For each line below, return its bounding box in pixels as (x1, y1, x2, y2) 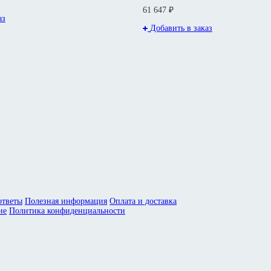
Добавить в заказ (150, 24, 212, 33)
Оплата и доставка (109, 197, 177, 206)
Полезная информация (25, 197, 107, 206)
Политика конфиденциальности (9, 206, 125, 216)
